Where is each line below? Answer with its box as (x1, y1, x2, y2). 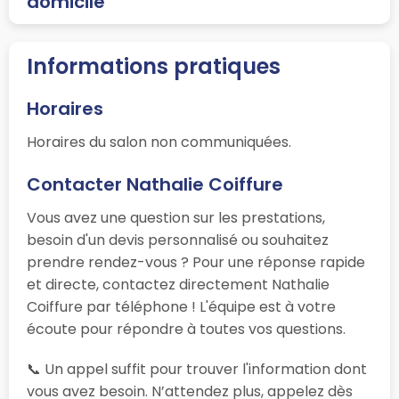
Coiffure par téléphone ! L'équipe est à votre (27, 296, 336, 317)
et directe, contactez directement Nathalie (27, 273, 330, 295)
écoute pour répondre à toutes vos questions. (27, 318, 346, 339)
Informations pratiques (27, 51, 281, 81)
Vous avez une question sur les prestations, (27, 207, 325, 228)
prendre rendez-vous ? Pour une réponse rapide (27, 251, 365, 273)
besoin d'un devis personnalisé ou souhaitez (27, 229, 329, 250)
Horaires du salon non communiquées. (27, 131, 291, 152)
